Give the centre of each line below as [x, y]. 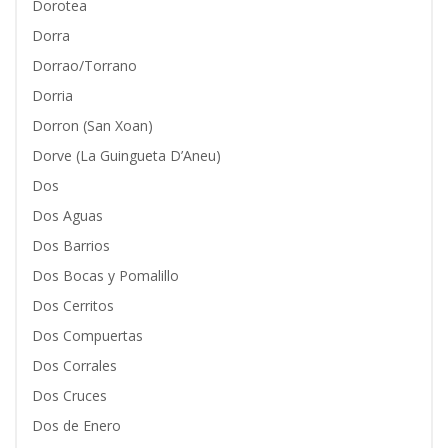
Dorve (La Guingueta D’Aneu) [126, 155]
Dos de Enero [76, 425]
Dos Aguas [67, 215]
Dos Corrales [74, 365]
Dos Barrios [71, 245]
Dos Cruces [69, 395]
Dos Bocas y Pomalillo [105, 275]
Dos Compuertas [87, 335]
